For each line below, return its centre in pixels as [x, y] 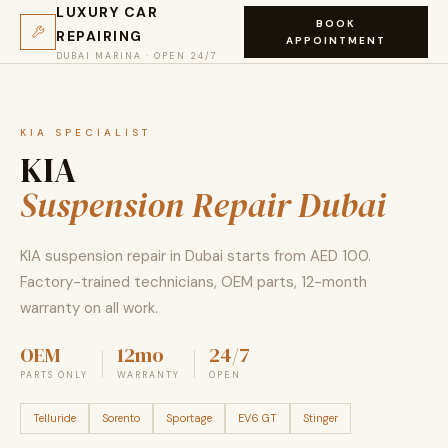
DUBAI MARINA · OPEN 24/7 [137, 55]
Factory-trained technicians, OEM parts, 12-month [193, 282]
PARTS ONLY [54, 375]
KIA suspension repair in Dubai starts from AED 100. [195, 256]
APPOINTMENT [336, 40]
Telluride [54, 418]
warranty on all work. [89, 308]
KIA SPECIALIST [85, 132]
